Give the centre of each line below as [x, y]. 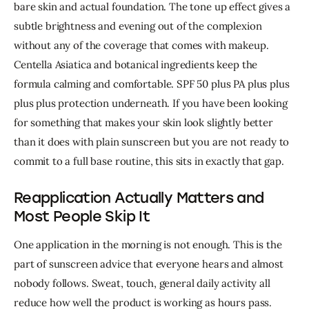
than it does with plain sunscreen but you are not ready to [153, 142]
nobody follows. [53, 283]
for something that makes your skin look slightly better [145, 123]
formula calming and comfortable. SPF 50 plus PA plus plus [153, 84]
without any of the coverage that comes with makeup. [143, 46]
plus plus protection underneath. [93, 103]
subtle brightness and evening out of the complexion [139, 26]
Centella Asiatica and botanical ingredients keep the [137, 65]
